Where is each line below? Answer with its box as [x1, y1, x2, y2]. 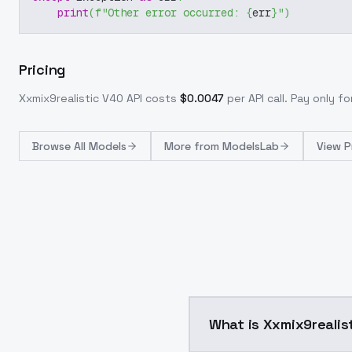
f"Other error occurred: [95, 5, 246, 20]
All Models [74, 139, 126, 153]
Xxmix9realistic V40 [19, 91, 123, 105]
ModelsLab [222, 139, 279, 153]
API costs [123, 91, 177, 105]
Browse [32, 139, 74, 153]
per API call [227, 91, 284, 105]
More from [164, 139, 222, 153]
